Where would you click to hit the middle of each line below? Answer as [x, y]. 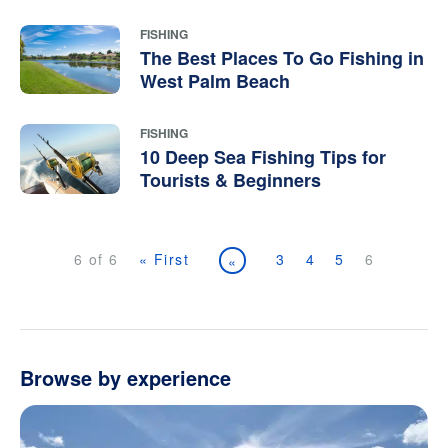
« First [164, 259]
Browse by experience [125, 378]
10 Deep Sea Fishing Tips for [263, 157]
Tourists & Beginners [230, 180]
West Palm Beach [215, 80]
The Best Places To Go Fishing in [282, 57]
